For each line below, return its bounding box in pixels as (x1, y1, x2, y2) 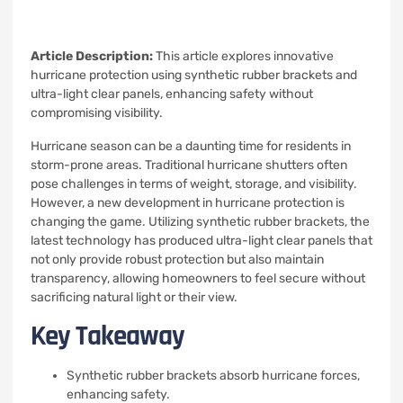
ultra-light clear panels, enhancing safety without (31, 86, 313, 102)
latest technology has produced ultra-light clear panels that (31, 233, 372, 248)
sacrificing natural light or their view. (31, 290, 237, 305)
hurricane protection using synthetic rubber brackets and (31, 67, 357, 83)
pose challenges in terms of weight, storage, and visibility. (31, 176, 357, 192)
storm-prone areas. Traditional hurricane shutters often (31, 157, 347, 173)
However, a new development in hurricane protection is (31, 195, 345, 210)
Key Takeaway (31, 318, 184, 354)
